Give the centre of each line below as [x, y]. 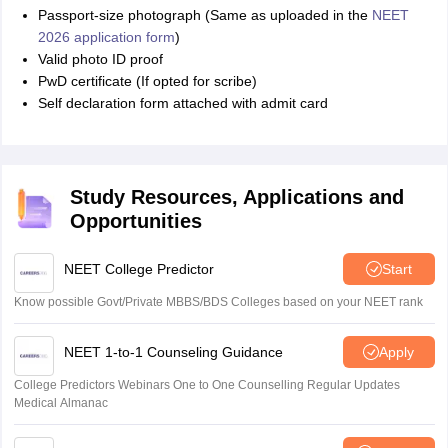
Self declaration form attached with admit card [182, 103]
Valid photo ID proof [100, 59]
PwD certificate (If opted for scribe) [147, 81]
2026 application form [106, 37]
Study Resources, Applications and [236, 197]
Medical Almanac [60, 403]
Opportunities [135, 221]
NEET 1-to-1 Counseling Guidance [173, 351]
